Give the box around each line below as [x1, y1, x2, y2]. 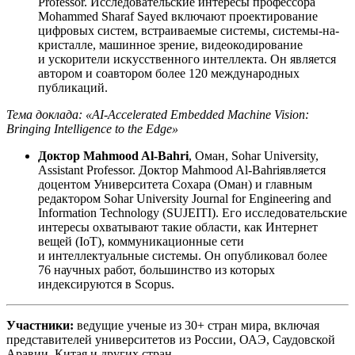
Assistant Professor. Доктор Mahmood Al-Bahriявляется [38, 163, 326, 177]
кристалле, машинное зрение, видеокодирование [38, 38, 303, 52]
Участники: [6, 319, 74, 332]
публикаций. [38, 81, 108, 94]
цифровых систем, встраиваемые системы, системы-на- [38, 24, 339, 37]
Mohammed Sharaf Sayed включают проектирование [38, 10, 318, 23]
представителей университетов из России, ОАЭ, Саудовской [6, 333, 335, 346]
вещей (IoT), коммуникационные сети [38, 235, 244, 248]
